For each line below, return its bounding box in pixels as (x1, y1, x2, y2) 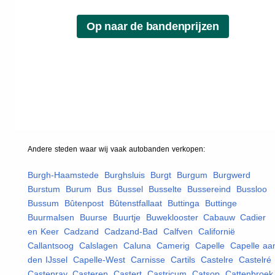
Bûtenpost (64, 198, 104, 208)
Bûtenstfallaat (109, 198, 162, 208)
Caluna (123, 240, 151, 250)
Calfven (163, 226, 193, 236)
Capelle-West (73, 254, 125, 265)
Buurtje (113, 212, 141, 222)
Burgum (177, 169, 207, 180)
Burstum (28, 184, 60, 194)
